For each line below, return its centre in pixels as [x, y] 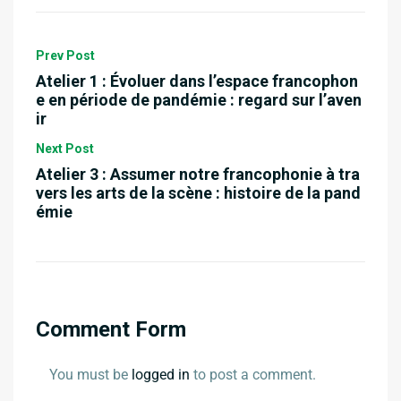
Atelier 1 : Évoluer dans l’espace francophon [197, 81]
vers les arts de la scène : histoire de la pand [198, 192]
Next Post [65, 148]
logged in [161, 374]
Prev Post [65, 55]
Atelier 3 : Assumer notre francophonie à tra [198, 174]
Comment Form [111, 329]
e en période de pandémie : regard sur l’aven [199, 99]
